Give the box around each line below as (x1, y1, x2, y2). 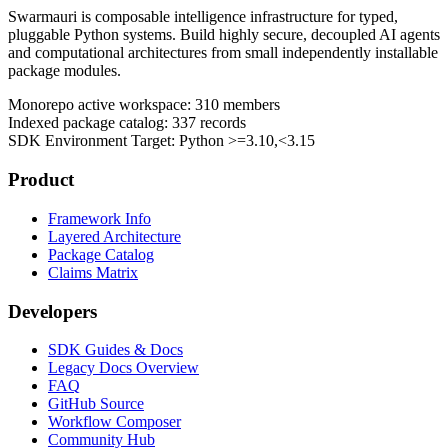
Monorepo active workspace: (8, 96, 195, 114)
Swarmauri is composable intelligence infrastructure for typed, (8, 8, 398, 26)
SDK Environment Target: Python (8, 132, 228, 150)
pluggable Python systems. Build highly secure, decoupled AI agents (8, 26, 440, 44)
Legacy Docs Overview (48, 359, 199, 377)
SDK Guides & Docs (48, 341, 183, 359)
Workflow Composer (48, 413, 181, 431)
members (219, 96, 280, 114)
